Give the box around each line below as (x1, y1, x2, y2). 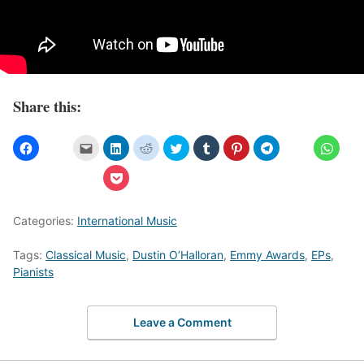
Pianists (13, 264, 54, 279)
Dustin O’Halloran (132, 247, 223, 262)
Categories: (13, 213, 77, 227)
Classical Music (45, 247, 126, 262)
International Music (77, 213, 177, 227)
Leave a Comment (132, 315, 232, 330)
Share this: (13, 95, 81, 118)
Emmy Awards (230, 247, 305, 262)
